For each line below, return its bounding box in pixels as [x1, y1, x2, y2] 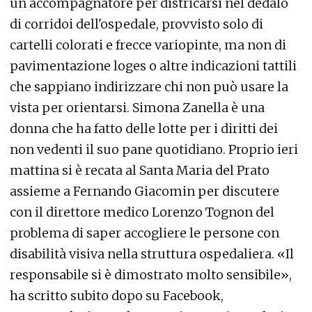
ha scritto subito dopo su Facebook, [10, 288, 224, 304]
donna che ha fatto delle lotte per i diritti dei [10, 120, 278, 137]
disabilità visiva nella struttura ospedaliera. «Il [10, 246, 294, 263]
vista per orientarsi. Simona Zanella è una [10, 100, 265, 116]
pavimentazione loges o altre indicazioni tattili [10, 58, 297, 75]
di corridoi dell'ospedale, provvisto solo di [10, 16, 263, 33]
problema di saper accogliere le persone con [10, 225, 279, 242]
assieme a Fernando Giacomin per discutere [10, 183, 279, 200]
